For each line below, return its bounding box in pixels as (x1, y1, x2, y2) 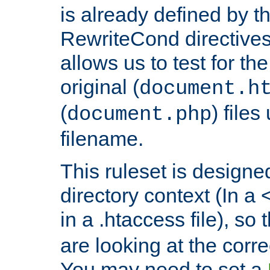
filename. (60, 127, 143, 151)
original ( (60, 75, 139, 99)
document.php (67, 103, 212, 127)
